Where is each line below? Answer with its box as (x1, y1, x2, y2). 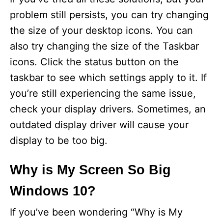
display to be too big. (10, 134, 108, 146)
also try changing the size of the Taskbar (10, 40, 199, 52)
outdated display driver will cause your (10, 118, 189, 131)
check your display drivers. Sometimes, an (10, 103, 206, 115)
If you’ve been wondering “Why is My (10, 206, 183, 218)
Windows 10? (10, 183, 96, 198)
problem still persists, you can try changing (10, 8, 209, 21)
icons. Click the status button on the (10, 55, 179, 68)
